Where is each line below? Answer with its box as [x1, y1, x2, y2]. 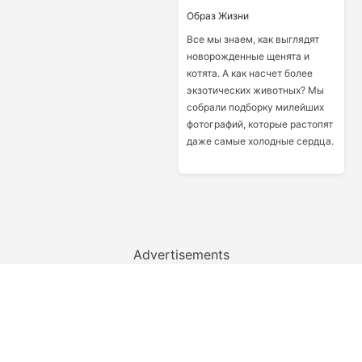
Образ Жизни [186, 10, 249, 22]
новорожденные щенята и [186, 50, 309, 62]
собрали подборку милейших [186, 101, 324, 113]
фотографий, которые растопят [186, 118, 333, 130]
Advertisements [133, 246, 229, 263]
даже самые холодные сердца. [186, 135, 334, 147]
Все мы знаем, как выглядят [186, 33, 319, 45]
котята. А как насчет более [186, 67, 313, 79]
